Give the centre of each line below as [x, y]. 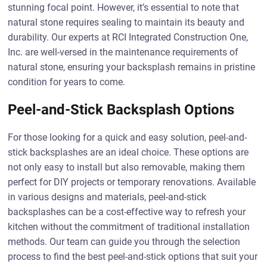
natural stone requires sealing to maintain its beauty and [126, 22]
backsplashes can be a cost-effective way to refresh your [127, 212]
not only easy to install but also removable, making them [127, 167]
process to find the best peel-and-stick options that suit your [133, 257]
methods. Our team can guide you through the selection [124, 242]
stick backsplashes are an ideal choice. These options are [128, 152]
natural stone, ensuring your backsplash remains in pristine [132, 67]
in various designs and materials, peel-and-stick [107, 197]
